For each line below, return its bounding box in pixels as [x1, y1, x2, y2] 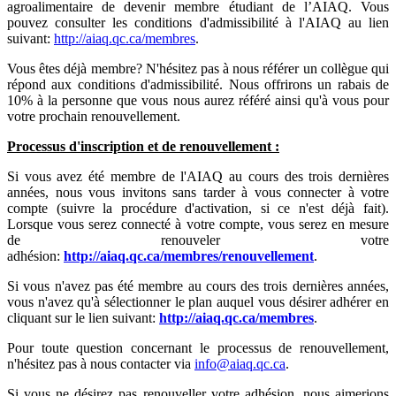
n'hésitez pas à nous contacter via [7, 355, 194, 371]
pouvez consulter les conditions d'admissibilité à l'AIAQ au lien [7, 14, 389, 30]
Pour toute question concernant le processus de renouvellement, [7, 339, 389, 355]
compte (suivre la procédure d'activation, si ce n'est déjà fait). [7, 200, 389, 216]
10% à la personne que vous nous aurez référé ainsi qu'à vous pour [7, 92, 389, 108]
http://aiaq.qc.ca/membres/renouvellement [64, 247, 314, 263]
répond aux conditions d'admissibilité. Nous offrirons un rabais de [7, 76, 389, 92]
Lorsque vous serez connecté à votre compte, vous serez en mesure [7, 216, 389, 232]
